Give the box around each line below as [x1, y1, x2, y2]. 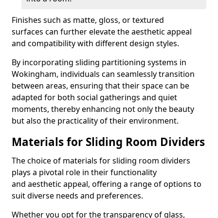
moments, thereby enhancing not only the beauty [12, 104, 194, 114]
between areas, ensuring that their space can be [12, 80, 189, 91]
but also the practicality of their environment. [12, 115, 179, 126]
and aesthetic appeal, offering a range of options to [12, 179, 201, 189]
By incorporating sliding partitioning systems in [12, 57, 186, 68]
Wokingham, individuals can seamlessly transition [12, 69, 195, 79]
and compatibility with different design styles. [12, 38, 179, 49]
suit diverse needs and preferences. [12, 190, 143, 201]
